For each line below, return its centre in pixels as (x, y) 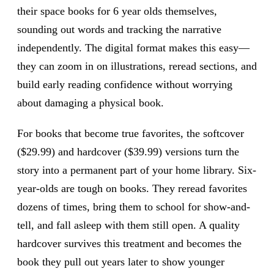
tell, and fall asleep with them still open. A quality (128, 225)
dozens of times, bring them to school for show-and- (134, 207)
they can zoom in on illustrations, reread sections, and (137, 66)
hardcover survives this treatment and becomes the (129, 243)
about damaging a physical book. (91, 103)
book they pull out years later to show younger (121, 262)
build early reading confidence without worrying (125, 84)
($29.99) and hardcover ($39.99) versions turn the (128, 152)
